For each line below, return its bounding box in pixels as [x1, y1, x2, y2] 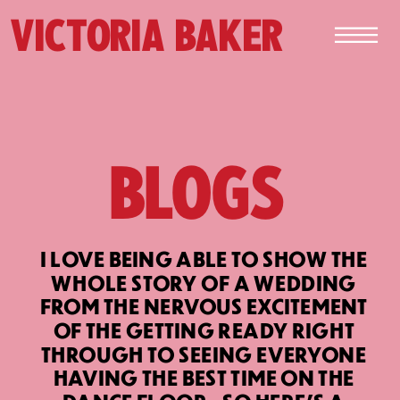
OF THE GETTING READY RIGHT [53, 317, 354, 344]
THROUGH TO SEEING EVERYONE [41, 341, 367, 368]
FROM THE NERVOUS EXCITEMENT [39, 293, 368, 321]
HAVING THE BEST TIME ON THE [53, 364, 354, 392]
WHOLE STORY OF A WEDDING [51, 270, 357, 296]
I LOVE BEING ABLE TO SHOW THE [39, 246, 368, 273]
